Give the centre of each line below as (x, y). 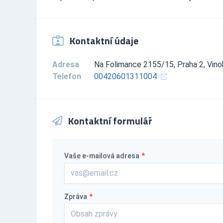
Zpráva (76, 196)
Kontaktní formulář (109, 120)
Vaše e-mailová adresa (102, 156)
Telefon (67, 76)
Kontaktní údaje (103, 40)
